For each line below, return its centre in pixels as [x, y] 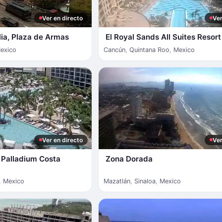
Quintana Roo [149, 50]
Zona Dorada [129, 159]
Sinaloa [145, 181]
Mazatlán [117, 181]
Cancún [114, 50]
